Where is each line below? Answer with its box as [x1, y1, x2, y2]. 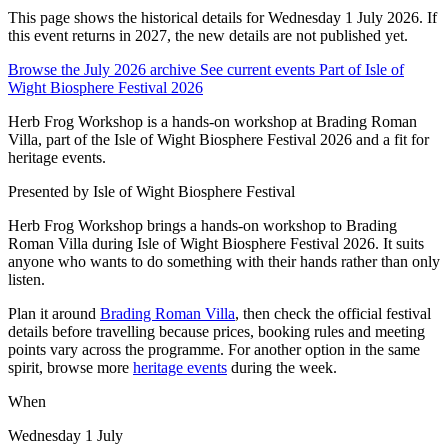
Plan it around [8, 304, 100, 322]
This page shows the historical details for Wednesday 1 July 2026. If [8, 8, 437, 26]
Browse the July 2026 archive [8, 60, 200, 78]
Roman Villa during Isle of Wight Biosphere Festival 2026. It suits [8, 234, 424, 252]
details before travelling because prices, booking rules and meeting [8, 322, 425, 340]
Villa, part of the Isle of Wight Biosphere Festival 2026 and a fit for [8, 130, 429, 148]
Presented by [8, 182, 89, 200]
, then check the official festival [235, 304, 431, 322]
